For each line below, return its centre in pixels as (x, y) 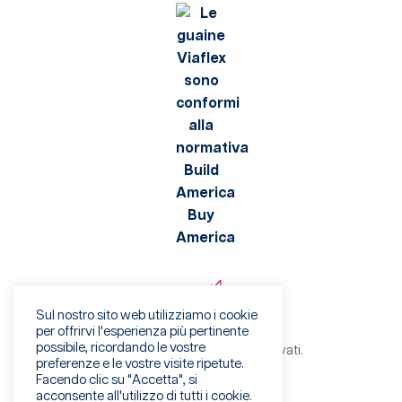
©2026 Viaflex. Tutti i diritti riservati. (201, 351)
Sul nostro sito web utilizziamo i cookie (147, 315)
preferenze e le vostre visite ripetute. (140, 364)
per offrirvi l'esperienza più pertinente (142, 332)
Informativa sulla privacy (201, 375)
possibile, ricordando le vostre (121, 348)
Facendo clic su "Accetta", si (117, 380)
